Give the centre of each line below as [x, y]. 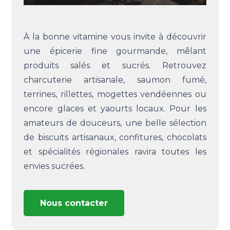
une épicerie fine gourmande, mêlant [115, 51]
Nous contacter [74, 203]
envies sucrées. [54, 166]
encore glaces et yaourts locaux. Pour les [115, 109]
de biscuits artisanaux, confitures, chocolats [115, 138]
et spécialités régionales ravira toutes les [115, 152]
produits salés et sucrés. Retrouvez [115, 66]
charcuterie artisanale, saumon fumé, [115, 80]
